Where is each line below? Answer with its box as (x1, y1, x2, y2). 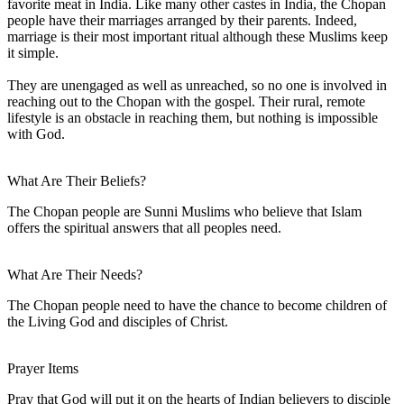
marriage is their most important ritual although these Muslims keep (7, 28, 388, 44)
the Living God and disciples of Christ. (7, 313, 228, 329)
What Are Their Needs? (7, 266, 142, 282)
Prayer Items (7, 360, 78, 376)
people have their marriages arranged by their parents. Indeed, (7, 12, 357, 28)
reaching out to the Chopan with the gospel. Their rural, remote (7, 93, 365, 109)
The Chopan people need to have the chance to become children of (7, 297, 387, 313)
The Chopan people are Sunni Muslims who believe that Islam (7, 203, 362, 219)
